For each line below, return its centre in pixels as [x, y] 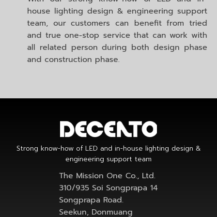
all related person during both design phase [117, 47]
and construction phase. [73, 59]
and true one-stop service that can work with [117, 35]
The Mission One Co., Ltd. [107, 176]
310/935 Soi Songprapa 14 [108, 188]
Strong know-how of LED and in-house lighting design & [108, 148]
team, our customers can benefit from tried [117, 23]
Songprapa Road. [91, 200]
